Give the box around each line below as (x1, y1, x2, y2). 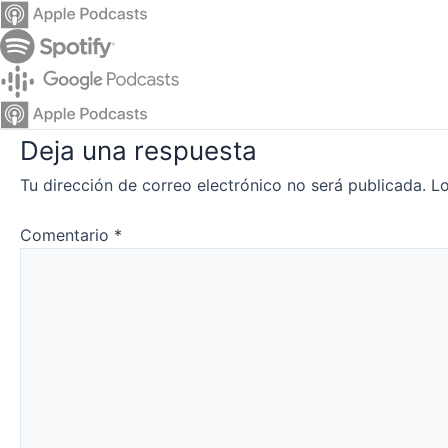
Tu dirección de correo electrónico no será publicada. (20, 174, 426, 195)
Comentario (20, 224, 114, 245)
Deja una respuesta (20, 134, 257, 166)
